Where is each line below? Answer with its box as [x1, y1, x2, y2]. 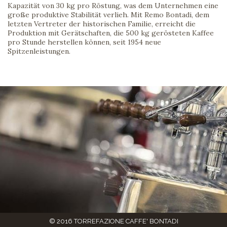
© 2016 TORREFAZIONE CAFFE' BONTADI [49, 217, 178, 225]
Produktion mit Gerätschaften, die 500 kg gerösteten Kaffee [8, 28, 214, 37]
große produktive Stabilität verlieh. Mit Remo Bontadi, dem [8, 10, 209, 19]
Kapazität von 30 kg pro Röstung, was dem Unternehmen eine [8, 1, 218, 10]
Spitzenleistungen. [8, 47, 70, 56]
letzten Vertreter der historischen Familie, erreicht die [8, 19, 196, 28]
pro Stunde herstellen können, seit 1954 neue [8, 37, 161, 47]
